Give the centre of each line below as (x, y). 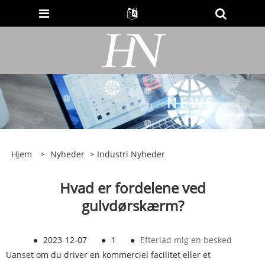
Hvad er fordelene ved (132, 188)
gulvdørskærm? (132, 206)
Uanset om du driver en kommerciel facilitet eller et (108, 255)
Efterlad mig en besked (186, 240)
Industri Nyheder (131, 154)
